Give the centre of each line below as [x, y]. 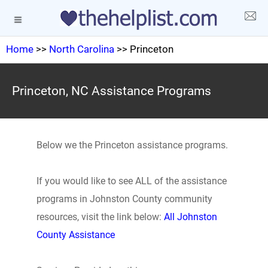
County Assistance [75, 235]
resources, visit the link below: [100, 217]
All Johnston [190, 217]
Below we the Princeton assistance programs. [132, 145]
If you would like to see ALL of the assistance [131, 181]
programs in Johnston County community [124, 199]
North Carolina [82, 49]
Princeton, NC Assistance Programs [112, 91]
